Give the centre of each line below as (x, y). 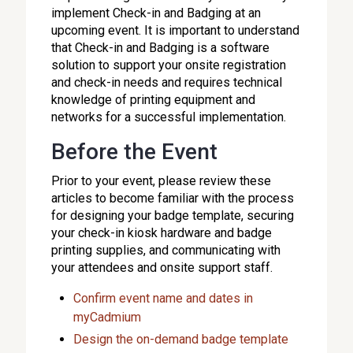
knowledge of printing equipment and (154, 100)
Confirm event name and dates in (163, 298)
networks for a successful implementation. (169, 117)
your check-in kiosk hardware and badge (162, 233)
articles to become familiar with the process (173, 198)
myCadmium (108, 317)
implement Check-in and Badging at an (156, 13)
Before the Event (135, 152)
